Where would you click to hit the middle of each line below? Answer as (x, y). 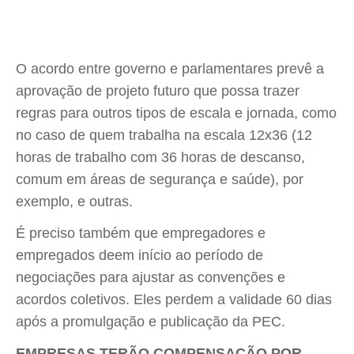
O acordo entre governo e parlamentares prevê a (170, 69)
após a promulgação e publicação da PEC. (151, 322)
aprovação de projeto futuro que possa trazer (158, 91)
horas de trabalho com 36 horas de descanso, (160, 157)
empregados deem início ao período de (139, 255)
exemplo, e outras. (74, 201)
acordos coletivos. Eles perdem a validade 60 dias (174, 299)
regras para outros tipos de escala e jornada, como (176, 113)
